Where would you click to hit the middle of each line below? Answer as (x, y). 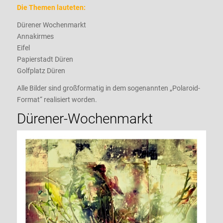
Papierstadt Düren (45, 59)
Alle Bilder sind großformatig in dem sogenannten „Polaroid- (108, 88)
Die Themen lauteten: (51, 8)
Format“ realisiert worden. (57, 99)
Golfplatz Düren (41, 70)
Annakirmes (35, 36)
